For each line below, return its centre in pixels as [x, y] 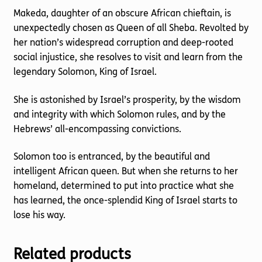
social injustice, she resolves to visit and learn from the [128, 57]
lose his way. [39, 215]
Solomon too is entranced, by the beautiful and [111, 157]
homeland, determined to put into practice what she [123, 186]
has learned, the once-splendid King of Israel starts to [125, 201]
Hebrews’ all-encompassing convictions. [97, 129]
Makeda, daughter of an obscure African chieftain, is [122, 13]
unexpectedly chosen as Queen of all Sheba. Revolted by [131, 28]
